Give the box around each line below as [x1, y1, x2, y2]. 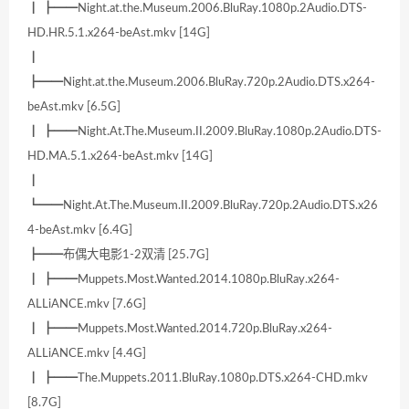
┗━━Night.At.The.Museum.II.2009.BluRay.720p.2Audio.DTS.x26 [27, 199, 378, 213]
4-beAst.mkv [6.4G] [27, 224, 132, 237]
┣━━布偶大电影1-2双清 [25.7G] [27, 248, 209, 262]
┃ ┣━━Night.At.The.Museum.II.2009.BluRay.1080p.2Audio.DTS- [27, 125, 382, 139]
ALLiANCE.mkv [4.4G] [27, 347, 146, 361]
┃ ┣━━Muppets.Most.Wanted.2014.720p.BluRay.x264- [27, 322, 332, 336]
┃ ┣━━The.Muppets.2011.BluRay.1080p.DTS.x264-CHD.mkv [27, 372, 368, 385]
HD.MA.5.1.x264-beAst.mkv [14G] [27, 150, 213, 163]
